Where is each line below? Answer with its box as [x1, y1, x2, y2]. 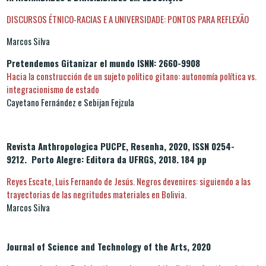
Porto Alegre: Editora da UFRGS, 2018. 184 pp [29, 152, 207, 166]
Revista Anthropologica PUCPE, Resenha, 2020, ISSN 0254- [7, 139, 235, 153]
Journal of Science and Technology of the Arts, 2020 [7, 239, 211, 253]
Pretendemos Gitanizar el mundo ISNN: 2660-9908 [7, 56, 200, 69]
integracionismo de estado [7, 82, 99, 96]
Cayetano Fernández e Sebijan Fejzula [7, 95, 134, 109]
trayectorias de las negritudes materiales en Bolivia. [7, 187, 186, 201]
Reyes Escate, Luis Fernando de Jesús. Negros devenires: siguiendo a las [7, 174, 251, 188]
